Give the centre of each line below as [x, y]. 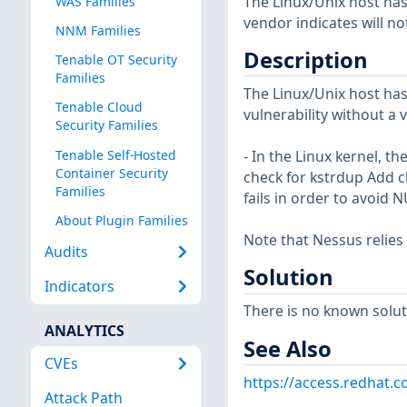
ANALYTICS [84, 330]
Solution [288, 278]
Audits [66, 252]
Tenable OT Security [116, 60]
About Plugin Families [121, 220]
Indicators [79, 287]
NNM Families [98, 31]
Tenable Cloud [99, 107]
